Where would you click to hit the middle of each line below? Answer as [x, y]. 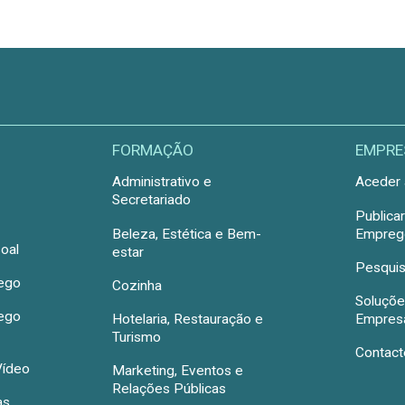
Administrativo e [162, 182]
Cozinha [137, 285]
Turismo [137, 338]
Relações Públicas [170, 389]
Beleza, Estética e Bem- [187, 234]
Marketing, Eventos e [178, 371]
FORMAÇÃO [153, 151]
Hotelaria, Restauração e [188, 320]
